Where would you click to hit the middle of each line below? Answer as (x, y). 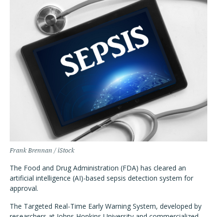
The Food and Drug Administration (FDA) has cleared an (98, 168)
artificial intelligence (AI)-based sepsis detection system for (101, 178)
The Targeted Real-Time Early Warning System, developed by (106, 206)
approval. (24, 188)
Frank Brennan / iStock (42, 150)
